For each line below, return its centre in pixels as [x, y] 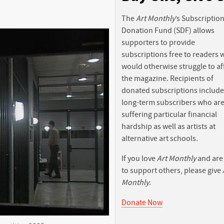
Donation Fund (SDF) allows [168, 30]
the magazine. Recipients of [167, 78]
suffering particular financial [169, 114]
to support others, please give [172, 170]
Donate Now [142, 202]
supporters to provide [158, 42]
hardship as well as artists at [168, 126]
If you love [139, 158]
